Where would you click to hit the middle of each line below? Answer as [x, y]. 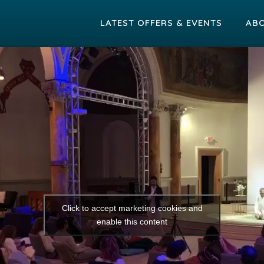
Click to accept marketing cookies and [132, 208]
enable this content [132, 221]
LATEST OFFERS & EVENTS [161, 23]
